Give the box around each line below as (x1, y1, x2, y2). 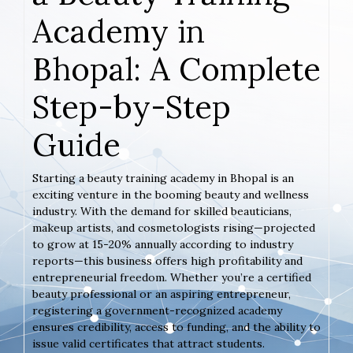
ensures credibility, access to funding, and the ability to (32, 319, 321, 334)
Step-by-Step (32, 86, 231, 127)
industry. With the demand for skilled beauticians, (32, 203, 292, 218)
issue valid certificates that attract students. (32, 336, 265, 351)
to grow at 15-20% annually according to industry (32, 236, 293, 251)
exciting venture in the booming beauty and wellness (32, 187, 309, 202)
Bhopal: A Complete (32, 48, 321, 89)
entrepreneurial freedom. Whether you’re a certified (32, 269, 311, 284)
